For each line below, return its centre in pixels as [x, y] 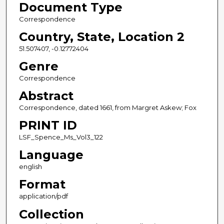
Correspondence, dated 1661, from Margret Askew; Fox [107, 108]
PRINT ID [48, 125]
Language [51, 155]
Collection [51, 214]
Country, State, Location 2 [101, 37]
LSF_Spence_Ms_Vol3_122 [61, 137]
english [30, 167]
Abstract [46, 96]
